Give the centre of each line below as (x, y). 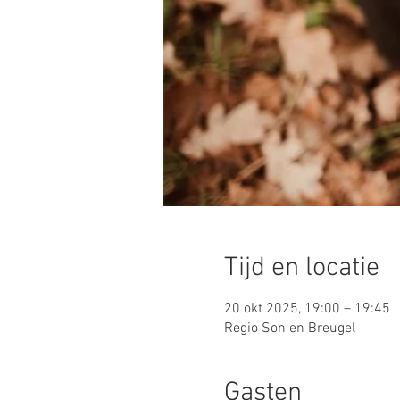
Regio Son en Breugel (289, 328)
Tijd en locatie (301, 268)
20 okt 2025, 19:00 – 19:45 (307, 308)
